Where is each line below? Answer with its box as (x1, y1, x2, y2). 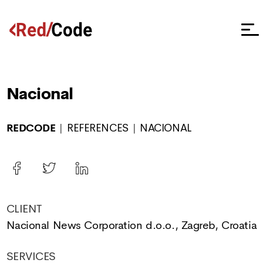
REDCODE (6, 121, 56, 136)
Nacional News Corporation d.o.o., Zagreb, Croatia (6, 218, 257, 233)
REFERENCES (67, 121, 129, 136)
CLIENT (6, 201, 42, 217)
